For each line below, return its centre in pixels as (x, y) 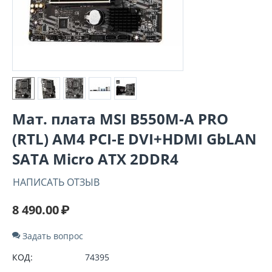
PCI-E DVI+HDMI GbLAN (173, 138)
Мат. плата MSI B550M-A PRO (120, 118)
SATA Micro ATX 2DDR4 (95, 158)
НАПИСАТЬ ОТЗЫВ (56, 182)
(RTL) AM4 (50, 138)
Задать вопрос (52, 236)
